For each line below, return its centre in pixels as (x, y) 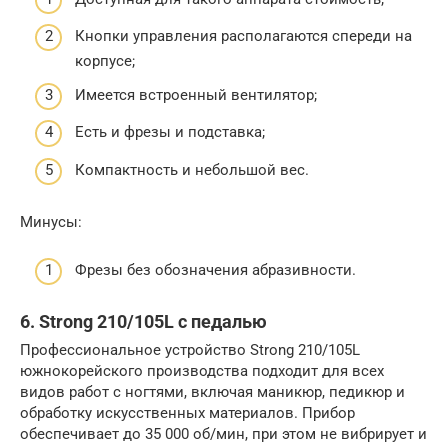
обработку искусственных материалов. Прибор (187, 413)
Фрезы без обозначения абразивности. (215, 270)
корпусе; (105, 61)
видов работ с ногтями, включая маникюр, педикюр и (212, 392)
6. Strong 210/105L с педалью (143, 321)
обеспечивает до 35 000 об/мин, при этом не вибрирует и (223, 434)
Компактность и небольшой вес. (192, 169)
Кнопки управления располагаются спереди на (243, 36)
